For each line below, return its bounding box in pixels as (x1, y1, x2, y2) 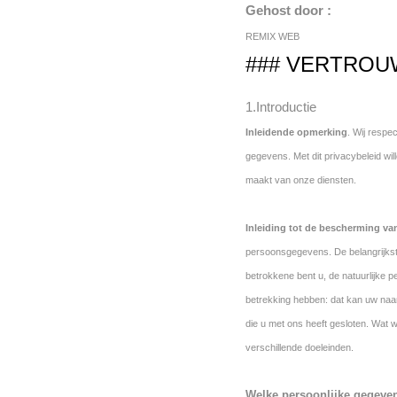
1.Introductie (245, 99, 316, 114)
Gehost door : (245, 3, 331, 18)
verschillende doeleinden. (245, 342, 354, 353)
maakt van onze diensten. (245, 175, 356, 185)
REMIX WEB (245, 31, 300, 42)
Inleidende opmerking (245, 127, 347, 137)
